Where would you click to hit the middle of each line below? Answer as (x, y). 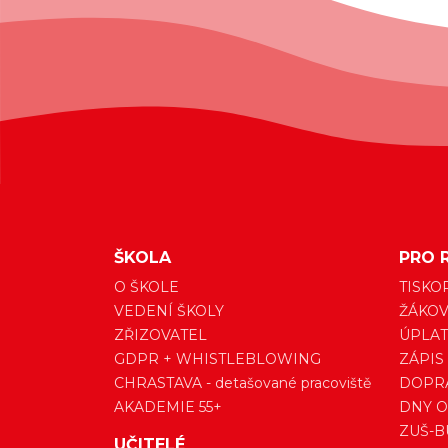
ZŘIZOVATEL (160, 335)
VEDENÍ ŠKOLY (169, 311)
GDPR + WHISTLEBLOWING (217, 359)
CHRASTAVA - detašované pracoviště (242, 383)
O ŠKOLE (146, 287)
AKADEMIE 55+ (168, 407)
